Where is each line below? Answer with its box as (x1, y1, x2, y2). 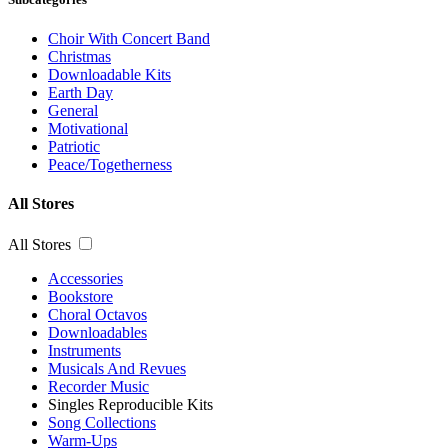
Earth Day (48, 83, 113, 101)
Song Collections (48, 414, 156, 432)
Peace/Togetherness (48, 155, 172, 173)
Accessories (48, 270, 123, 288)
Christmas (48, 47, 111, 65)
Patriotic (48, 137, 100, 155)
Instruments (48, 342, 121, 360)
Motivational (48, 119, 128, 137)
